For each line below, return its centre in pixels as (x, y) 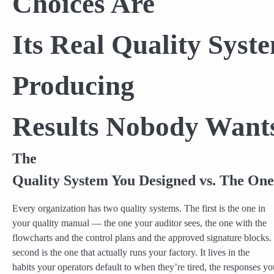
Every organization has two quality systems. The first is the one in (139, 209)
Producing (73, 86)
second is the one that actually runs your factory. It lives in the (131, 253)
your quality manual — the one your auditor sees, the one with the (139, 224)
